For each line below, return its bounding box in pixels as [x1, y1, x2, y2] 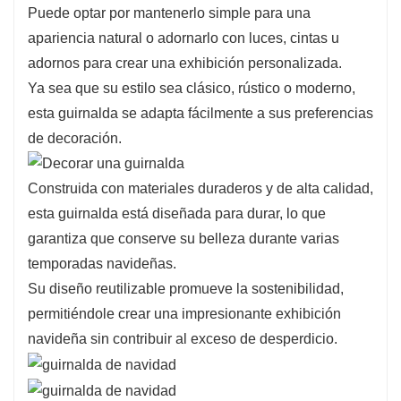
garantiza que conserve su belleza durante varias [28, 231, 339, 247]
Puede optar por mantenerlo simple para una [28, 4, 311, 21]
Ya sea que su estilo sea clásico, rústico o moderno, [28, 80, 355, 96]
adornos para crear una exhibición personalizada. [28, 55, 342, 71]
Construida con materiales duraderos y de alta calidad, [28, 181, 373, 197]
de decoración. [28, 130, 122, 146]
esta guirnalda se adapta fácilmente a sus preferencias [28, 105, 373, 121]
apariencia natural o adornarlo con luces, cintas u [28, 30, 339, 46]
